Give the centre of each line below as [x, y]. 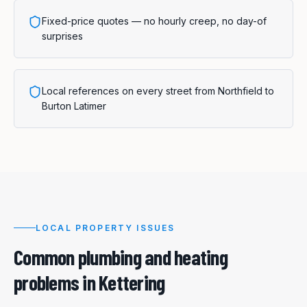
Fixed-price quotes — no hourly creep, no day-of [154, 21]
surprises [62, 36]
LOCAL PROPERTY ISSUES [106, 228]
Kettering [132, 282]
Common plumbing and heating [121, 257]
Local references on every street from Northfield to [158, 91]
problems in [56, 282]
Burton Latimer [74, 106]
